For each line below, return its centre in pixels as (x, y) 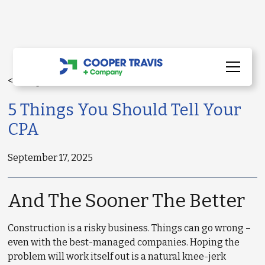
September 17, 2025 (51, 158)
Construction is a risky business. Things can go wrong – (130, 228)
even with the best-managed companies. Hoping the (124, 242)
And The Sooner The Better (127, 201)
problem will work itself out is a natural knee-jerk (117, 256)
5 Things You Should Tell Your (125, 110)
